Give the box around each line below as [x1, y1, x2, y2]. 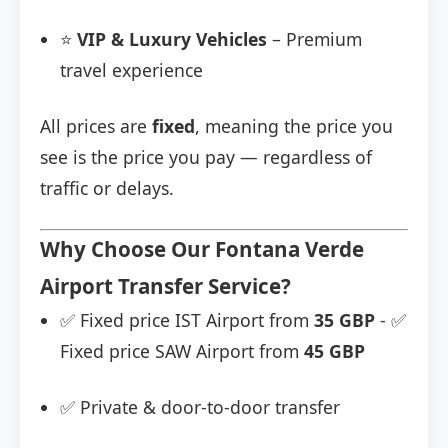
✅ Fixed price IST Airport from [60, 308, 314, 333]
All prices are [40, 114, 152, 139]
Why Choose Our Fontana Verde [40, 235, 364, 264]
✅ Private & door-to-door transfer [60, 395, 340, 420]
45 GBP [304, 339, 365, 364]
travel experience [60, 58, 203, 83]
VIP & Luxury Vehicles [77, 27, 267, 52]
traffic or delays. [40, 176, 174, 201]
